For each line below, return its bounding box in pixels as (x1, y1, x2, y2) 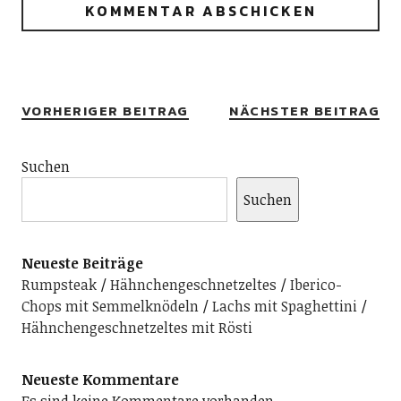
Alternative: (21, 49, 98, 72)
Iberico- (289, 274, 342, 294)
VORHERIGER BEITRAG (21, 99, 189, 121)
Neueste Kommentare (21, 369, 179, 389)
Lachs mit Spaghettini (211, 295, 357, 316)
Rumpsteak (21, 274, 97, 294)
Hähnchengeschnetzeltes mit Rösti (21, 317, 252, 337)
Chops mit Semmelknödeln (21, 295, 199, 316)
